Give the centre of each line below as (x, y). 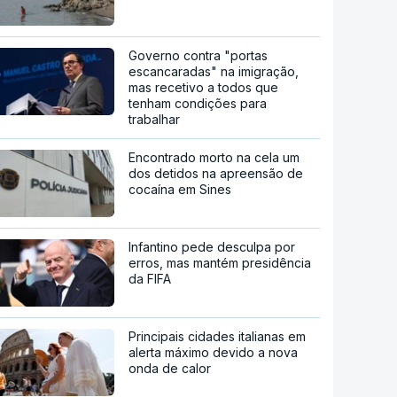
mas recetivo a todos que (204, 87)
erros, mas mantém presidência (220, 262)
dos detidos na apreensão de (216, 173)
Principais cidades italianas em (218, 336)
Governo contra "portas (198, 55)
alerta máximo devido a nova (214, 352)
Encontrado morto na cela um (214, 157)
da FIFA (150, 278)
